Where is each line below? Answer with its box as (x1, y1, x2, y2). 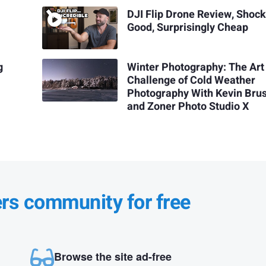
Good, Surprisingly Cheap (127, 20, 249, 36)
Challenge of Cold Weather (127, 72, 256, 88)
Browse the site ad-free (53, 249, 172, 265)
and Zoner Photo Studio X (127, 98, 249, 115)
